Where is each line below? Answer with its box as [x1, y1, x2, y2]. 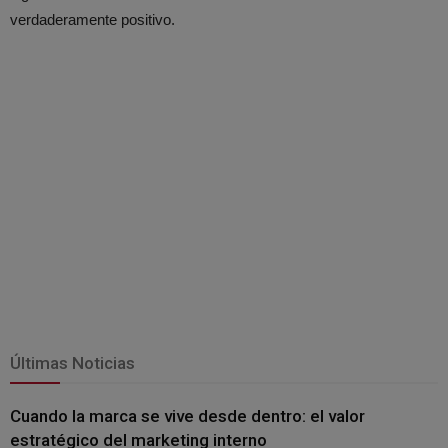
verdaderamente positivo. [10, 10, 175, 28]
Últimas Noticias [10, 352, 135, 373]
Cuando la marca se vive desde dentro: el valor [10, 405, 365, 426]
